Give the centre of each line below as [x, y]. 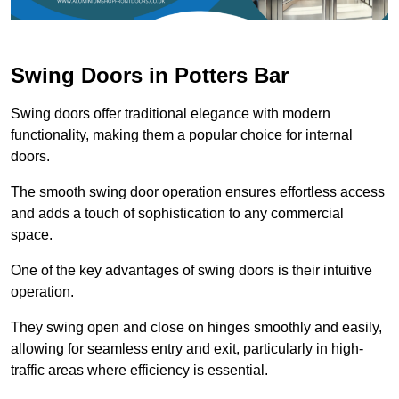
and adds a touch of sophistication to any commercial [177, 213]
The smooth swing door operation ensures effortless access [198, 191]
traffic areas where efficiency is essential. [139, 370]
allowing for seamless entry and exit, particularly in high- [187, 348]
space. [32, 234]
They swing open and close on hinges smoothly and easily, [196, 327]
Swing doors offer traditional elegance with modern [171, 113]
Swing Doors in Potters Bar [150, 75]
